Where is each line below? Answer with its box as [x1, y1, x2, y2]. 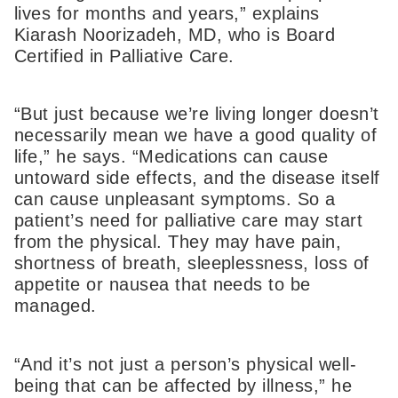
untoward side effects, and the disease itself [14, 168, 380, 188]
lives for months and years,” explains [14, 3, 320, 23]
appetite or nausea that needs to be [14, 275, 311, 295]
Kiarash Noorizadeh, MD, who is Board [14, 24, 336, 44]
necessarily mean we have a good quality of [14, 125, 378, 146]
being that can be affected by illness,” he [14, 375, 353, 395]
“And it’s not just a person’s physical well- [14, 354, 357, 374]
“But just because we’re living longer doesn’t [14, 104, 379, 124]
